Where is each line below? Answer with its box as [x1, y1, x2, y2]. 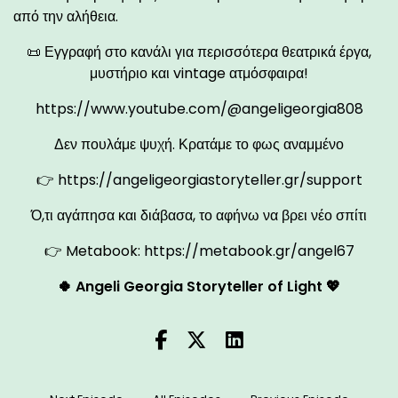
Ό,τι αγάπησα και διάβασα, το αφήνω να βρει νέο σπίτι [31, 204, 367, 226]
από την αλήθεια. [13, 5, 118, 27]
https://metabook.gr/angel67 [143, 240, 354, 261]
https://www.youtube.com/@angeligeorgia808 [35, 98, 363, 119]
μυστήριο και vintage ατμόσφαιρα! [90, 62, 308, 84]
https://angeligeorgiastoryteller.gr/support [57, 169, 362, 190]
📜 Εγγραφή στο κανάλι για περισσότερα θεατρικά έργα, [27, 41, 371, 62]
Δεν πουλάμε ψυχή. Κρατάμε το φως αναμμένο [54, 133, 344, 155]
